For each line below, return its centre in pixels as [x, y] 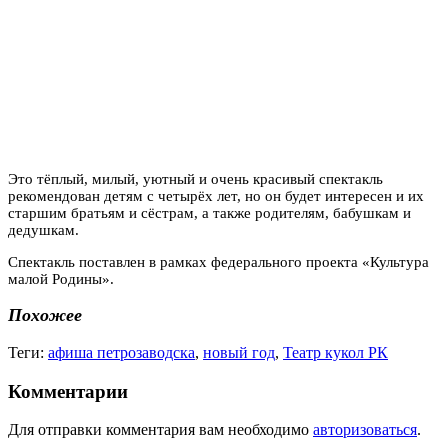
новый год [239, 352]
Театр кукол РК [335, 352]
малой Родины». [61, 278]
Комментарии [68, 391]
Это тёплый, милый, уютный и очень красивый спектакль [195, 178]
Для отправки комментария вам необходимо [160, 430]
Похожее [45, 315]
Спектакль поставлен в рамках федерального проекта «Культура [218, 261]
